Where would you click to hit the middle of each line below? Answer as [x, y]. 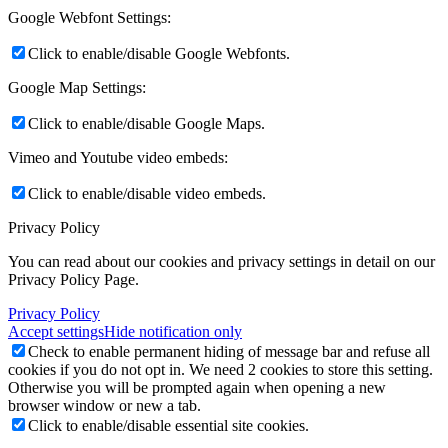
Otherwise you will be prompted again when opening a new [197, 387]
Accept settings [56, 331]
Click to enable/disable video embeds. [147, 193]
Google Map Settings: [77, 87]
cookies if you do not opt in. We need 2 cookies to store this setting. [220, 369]
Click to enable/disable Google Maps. [146, 123]
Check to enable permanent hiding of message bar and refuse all [229, 351]
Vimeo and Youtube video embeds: [118, 157]
